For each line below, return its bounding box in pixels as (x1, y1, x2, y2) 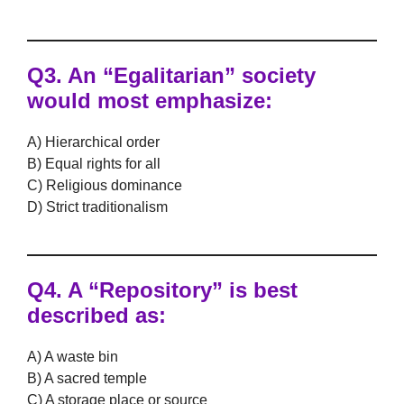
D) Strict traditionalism (27, 199, 168, 215)
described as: (27, 303, 166, 327)
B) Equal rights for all (27, 156, 161, 171)
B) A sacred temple (27, 371, 147, 386)
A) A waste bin (27, 349, 118, 364)
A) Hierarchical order (27, 134, 160, 150)
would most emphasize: (27, 88, 272, 113)
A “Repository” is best (62, 278, 298, 302)
